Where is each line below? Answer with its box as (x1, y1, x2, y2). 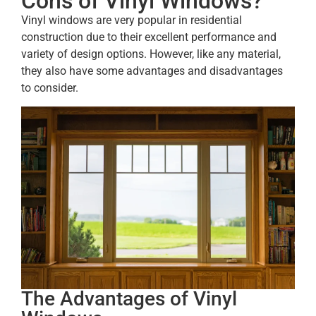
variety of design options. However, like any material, (21, 47, 281, 61)
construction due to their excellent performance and (21, 30, 276, 44)
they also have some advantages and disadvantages (21, 63, 283, 78)
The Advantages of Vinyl (21, 286, 237, 310)
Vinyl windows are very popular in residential (21, 13, 242, 27)
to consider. (21, 80, 78, 95)
